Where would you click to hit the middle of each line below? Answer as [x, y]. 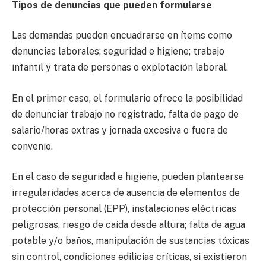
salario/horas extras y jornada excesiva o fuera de [120, 130]
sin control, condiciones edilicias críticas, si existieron [129, 257]
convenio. [32, 146]
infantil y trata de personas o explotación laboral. [120, 68]
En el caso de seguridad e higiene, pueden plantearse [128, 177]
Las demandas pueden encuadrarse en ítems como [122, 36]
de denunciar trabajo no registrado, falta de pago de [125, 114]
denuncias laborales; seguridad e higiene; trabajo [118, 52]
